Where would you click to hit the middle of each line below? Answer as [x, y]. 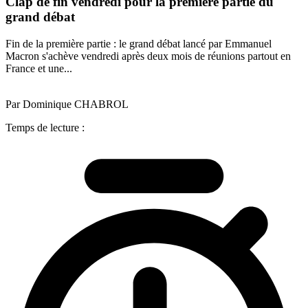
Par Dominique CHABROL [67, 104]
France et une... [39, 68]
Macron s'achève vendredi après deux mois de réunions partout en [148, 56]
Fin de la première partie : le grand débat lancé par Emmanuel [139, 43]
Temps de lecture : [45, 127]
